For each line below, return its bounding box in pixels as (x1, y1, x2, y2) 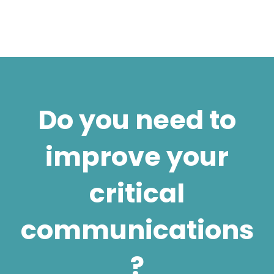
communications (20, 212, 254, 248)
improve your (45, 138, 229, 175)
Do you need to (38, 102, 236, 138)
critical (89, 175, 185, 212)
